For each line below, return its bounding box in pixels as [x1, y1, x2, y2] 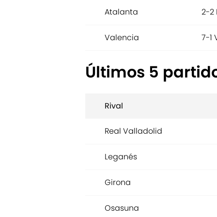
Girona [105, 177, 131, 188]
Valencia [105, 32, 139, 44]
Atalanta [105, 6, 138, 18]
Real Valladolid [105, 125, 162, 137]
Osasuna [105, 202, 139, 214]
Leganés [105, 151, 137, 163]
